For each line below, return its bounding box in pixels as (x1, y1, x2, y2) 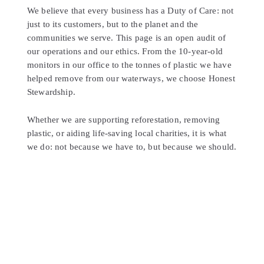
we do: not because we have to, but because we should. (27, 142, 237, 152)
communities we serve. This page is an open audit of (27, 33, 226, 43)
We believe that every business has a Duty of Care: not (27, 6, 234, 16)
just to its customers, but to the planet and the (27, 19, 199, 29)
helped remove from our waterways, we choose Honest (27, 74, 235, 84)
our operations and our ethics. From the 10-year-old (27, 47, 223, 57)
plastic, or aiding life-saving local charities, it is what (27, 128, 227, 138)
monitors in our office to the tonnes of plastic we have (27, 60, 232, 70)
